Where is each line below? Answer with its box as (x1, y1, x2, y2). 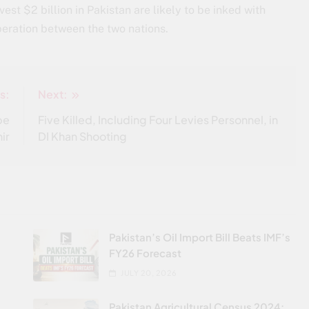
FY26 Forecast (108, 246, 181, 259)
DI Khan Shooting (38, 128, 128, 143)
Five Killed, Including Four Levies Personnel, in (38, 112, 279, 127)
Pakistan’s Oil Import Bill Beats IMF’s (108, 230, 290, 243)
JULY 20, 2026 (121, 268, 177, 277)
